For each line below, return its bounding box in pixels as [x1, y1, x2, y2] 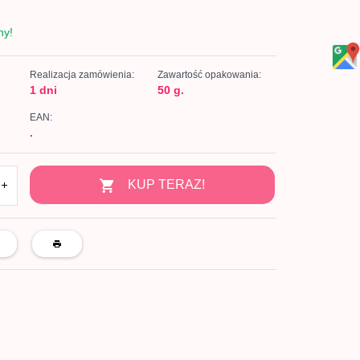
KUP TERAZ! [128, 178, 206, 191]
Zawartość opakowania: [157, 69, 261, 80]
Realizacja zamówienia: [29, 69, 134, 80]
